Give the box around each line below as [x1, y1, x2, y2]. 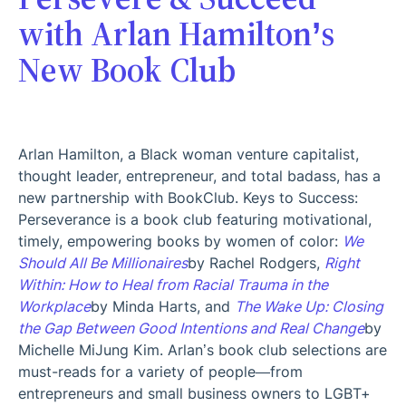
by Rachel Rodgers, [188, 253, 324, 272]
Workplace [18, 296, 91, 315]
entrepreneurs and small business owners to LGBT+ [18, 383, 371, 402]
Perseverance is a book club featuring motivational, [18, 209, 372, 228]
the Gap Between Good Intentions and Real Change [18, 318, 364, 337]
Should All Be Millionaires [18, 253, 188, 272]
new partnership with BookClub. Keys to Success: [18, 188, 358, 207]
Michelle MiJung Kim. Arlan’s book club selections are [18, 340, 387, 359]
